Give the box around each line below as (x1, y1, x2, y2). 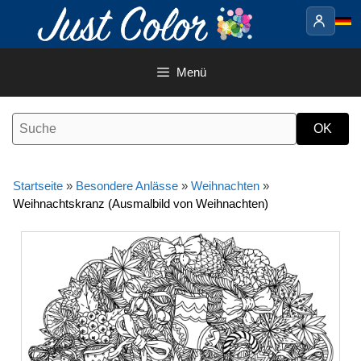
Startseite (13, 179, 63, 193)
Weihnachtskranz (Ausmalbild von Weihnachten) (13, 197, 268, 210)
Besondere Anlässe (76, 179, 178, 193)
